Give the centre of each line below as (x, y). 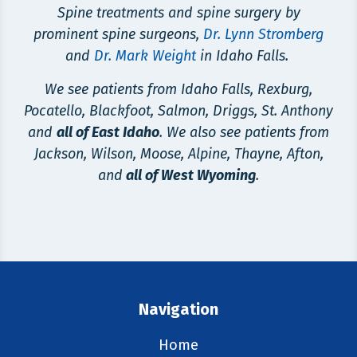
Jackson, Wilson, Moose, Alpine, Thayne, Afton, (178, 153)
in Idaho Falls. (244, 56)
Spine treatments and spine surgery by (178, 13)
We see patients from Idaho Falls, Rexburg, (178, 89)
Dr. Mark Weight (145, 56)
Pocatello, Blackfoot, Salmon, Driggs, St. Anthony (178, 110)
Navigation (178, 310)
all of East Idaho (108, 132)
